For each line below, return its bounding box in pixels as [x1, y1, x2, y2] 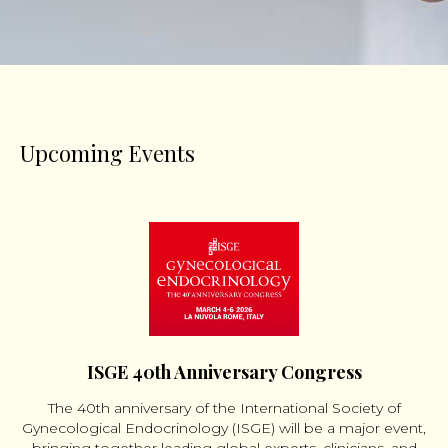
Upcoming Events [20, 138, 195, 168]
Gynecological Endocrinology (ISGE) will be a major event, [22, 419, 426, 438]
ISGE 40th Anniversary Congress [86, 360, 362, 385]
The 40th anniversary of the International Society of [47, 399, 401, 418]
